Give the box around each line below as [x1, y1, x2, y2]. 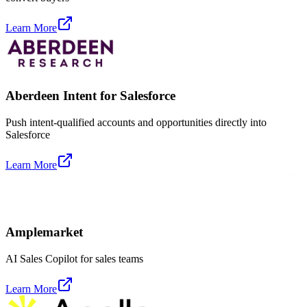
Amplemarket [5, 225, 83, 240]
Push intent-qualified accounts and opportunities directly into [5, 116, 267, 128]
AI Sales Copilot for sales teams [5, 253, 143, 265]
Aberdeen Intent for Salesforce [5, 88, 175, 103]
